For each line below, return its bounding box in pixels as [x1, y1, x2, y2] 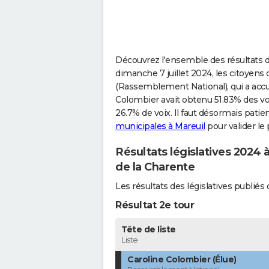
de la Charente [115, 160, 195, 174]
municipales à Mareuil [115, 120, 205, 131]
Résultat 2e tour [115, 199, 194, 211]
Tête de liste [121, 224, 176, 235]
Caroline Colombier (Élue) [127, 254, 237, 265]
